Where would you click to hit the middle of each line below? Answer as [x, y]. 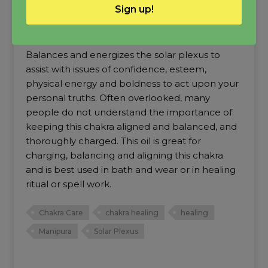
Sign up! [134, 9]
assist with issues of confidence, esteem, [116, 69]
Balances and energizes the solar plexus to [123, 55]
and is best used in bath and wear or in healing [130, 170]
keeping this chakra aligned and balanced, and [131, 127]
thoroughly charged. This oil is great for [113, 141]
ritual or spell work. [68, 184]
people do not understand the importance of [129, 112]
